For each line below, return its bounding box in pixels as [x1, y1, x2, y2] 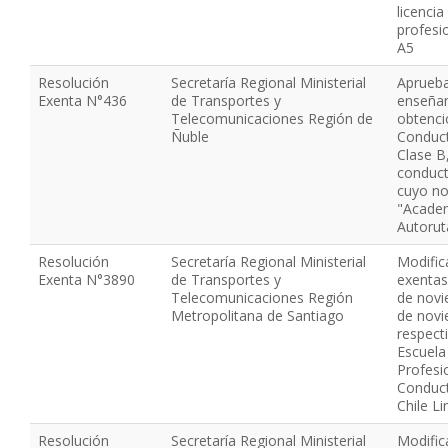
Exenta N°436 [38, 91, 127, 110]
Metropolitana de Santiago [171, 306, 344, 325]
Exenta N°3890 [38, 270, 135, 289]
